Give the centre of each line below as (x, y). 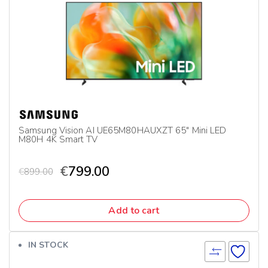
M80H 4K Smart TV (58, 139)
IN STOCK (48, 245)
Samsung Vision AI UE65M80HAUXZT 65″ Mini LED (123, 130)
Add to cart (134, 211)
